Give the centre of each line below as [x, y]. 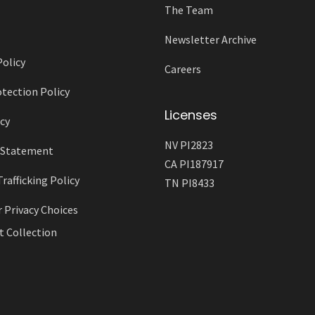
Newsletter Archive [211, 40]
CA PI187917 [194, 164]
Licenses [191, 115]
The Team [189, 10]
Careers [183, 69]
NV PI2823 [189, 145]
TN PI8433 [189, 183]
